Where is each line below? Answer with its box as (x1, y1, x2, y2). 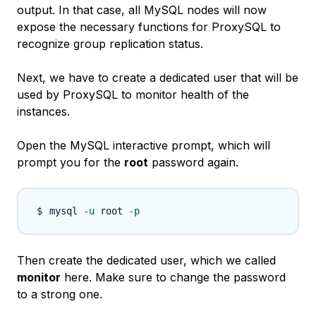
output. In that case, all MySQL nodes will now (17, 3, 267, 18)
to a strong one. (17, 287, 102, 302)
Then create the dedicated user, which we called (17, 253, 276, 268)
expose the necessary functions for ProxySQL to (17, 20, 281, 35)
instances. (17, 104, 70, 119)
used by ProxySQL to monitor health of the (17, 87, 249, 102)
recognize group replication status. (17, 37, 203, 51)
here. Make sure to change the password (61, 270, 286, 285)
